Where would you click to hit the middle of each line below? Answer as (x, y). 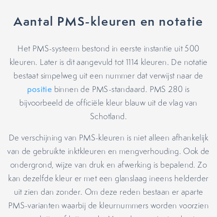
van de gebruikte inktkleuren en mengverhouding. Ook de (108, 151)
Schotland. (108, 116)
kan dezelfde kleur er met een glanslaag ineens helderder (108, 178)
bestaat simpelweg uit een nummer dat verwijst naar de (108, 76)
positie (40, 89)
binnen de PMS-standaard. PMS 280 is (121, 89)
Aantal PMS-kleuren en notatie (108, 21)
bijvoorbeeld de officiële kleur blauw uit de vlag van (108, 103)
